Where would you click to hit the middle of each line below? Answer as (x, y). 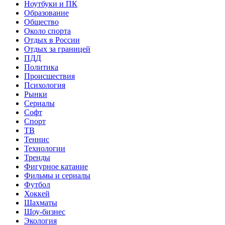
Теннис (37, 139)
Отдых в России (52, 40)
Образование (46, 13)
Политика (41, 67)
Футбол (37, 184)
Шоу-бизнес (45, 211)
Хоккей (37, 193)
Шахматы (41, 202)
